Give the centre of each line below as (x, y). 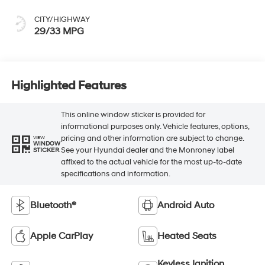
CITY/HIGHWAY (62, 20)
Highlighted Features (69, 85)
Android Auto (186, 206)
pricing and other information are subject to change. (152, 138)
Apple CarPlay (61, 236)
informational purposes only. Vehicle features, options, (155, 126)
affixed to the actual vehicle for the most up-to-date (151, 162)
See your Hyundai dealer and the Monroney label (147, 150)
